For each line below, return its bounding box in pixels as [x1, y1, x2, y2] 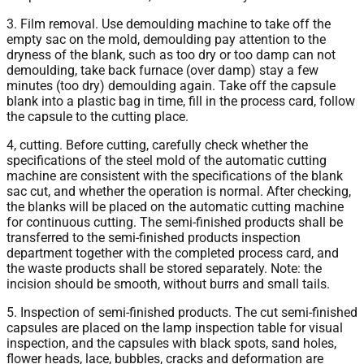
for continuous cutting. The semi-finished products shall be [6, 214, 343, 230]
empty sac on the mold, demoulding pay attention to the [6, 31, 326, 47]
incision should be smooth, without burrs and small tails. [6, 275, 330, 292]
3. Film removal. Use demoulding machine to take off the [6, 15, 331, 32]
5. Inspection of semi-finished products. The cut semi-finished [6, 304, 357, 320]
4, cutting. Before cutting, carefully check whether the [6, 136, 308, 153]
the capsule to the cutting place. [6, 108, 188, 124]
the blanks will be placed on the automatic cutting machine [6, 198, 344, 214]
